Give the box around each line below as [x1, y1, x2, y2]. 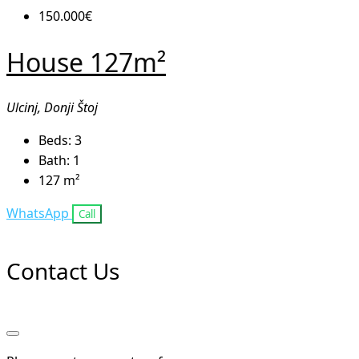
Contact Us [6, 256, 119, 287]
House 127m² [6, 45, 166, 80]
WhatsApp [6, 204, 69, 223]
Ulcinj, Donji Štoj [6, 99, 98, 117]
